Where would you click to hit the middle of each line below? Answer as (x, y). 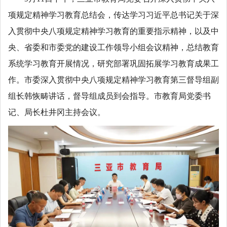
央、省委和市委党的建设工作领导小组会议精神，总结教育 (113, 47)
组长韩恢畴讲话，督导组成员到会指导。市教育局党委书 (109, 96)
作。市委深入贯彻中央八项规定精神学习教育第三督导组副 (113, 80)
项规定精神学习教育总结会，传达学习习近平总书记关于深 (113, 15)
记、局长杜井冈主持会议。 (57, 112)
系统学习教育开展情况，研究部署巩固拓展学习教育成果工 (113, 63)
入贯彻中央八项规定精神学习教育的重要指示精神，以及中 (113, 31)
